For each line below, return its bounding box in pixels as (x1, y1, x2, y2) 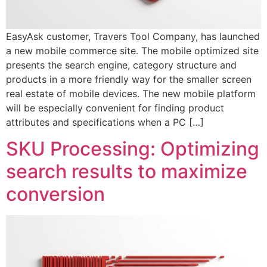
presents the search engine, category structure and (6, 58, 237, 71)
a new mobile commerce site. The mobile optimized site (6, 44, 259, 57)
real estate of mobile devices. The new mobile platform (6, 87, 256, 100)
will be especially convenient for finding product (6, 101, 224, 114)
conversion (6, 182, 105, 206)
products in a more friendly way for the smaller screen (6, 73, 252, 85)
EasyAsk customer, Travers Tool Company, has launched (6, 30, 260, 42)
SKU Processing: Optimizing (6, 136, 259, 160)
